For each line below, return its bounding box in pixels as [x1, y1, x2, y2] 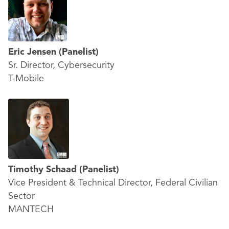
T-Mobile [8, 74, 44, 83]
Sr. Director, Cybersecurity [8, 61, 114, 70]
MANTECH [8, 205, 54, 214]
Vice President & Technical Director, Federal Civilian [8, 178, 218, 188]
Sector [8, 192, 35, 201]
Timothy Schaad [8, 165, 79, 174]
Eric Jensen [8, 48, 59, 57]
